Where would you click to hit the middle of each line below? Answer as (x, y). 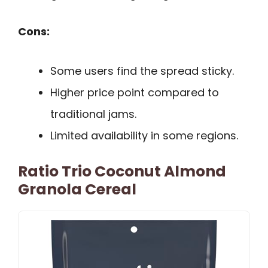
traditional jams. (93, 114)
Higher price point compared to (135, 93)
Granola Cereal (77, 190)
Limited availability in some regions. (144, 136)
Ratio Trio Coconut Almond (122, 172)
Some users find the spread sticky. (142, 71)
